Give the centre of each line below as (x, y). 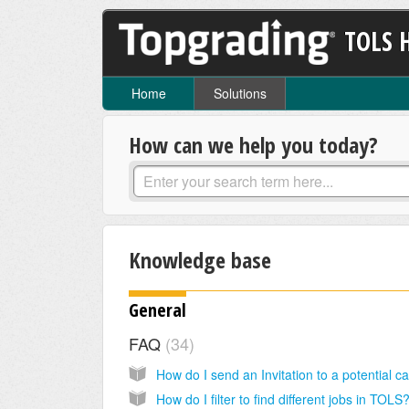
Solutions (240, 94)
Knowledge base (200, 260)
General (157, 309)
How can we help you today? (253, 145)
